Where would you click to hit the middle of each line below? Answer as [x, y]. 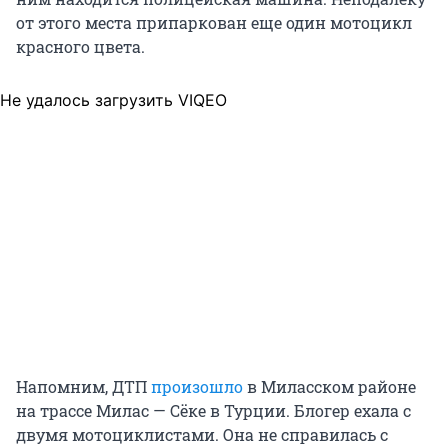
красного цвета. [80, 47]
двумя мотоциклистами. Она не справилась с [202, 435]
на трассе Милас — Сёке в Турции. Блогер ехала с [213, 411]
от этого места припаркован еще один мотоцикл [214, 23]
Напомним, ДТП [83, 387]
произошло [197, 387]
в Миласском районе [329, 387]
